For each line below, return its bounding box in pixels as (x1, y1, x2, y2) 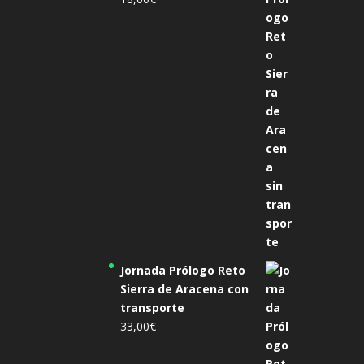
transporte (120, 300, 185, 316)
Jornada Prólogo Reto (120, 262, 246, 279)
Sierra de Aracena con (120, 281, 249, 297)
